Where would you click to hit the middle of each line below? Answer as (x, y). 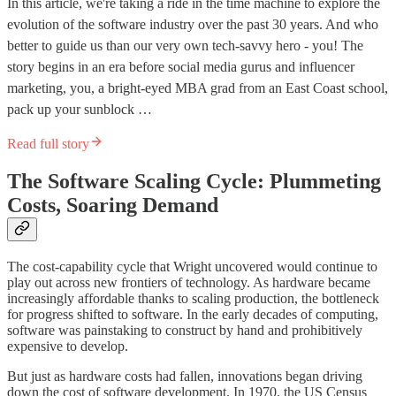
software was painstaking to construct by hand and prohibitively (185, 331)
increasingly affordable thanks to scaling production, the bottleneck (193, 299)
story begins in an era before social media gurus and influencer (181, 67)
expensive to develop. (68, 346)
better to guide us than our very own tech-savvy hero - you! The (185, 46)
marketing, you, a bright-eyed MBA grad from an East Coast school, (198, 88)
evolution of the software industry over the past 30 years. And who (193, 25)
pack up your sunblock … (80, 110)
